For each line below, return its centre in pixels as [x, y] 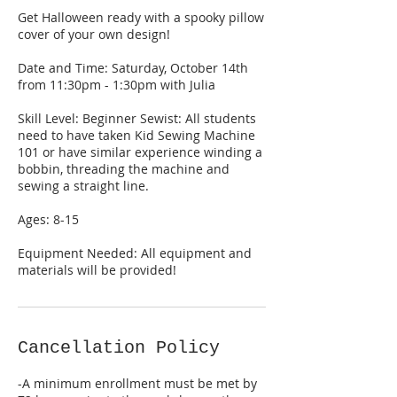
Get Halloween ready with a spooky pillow [141, 18]
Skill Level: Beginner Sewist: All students [137, 119]
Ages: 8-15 [48, 220]
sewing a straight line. [83, 186]
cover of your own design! [94, 35]
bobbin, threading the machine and [124, 169]
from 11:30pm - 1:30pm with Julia [117, 85]
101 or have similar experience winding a [140, 152]
